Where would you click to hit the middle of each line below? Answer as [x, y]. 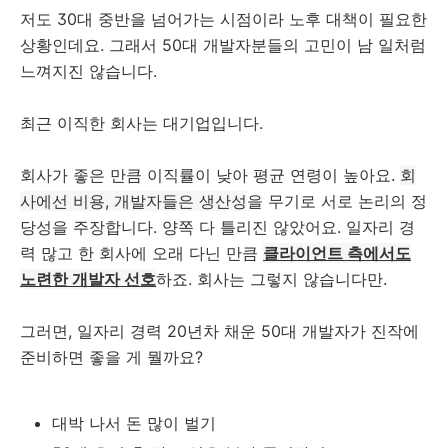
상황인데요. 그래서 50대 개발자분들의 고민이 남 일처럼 [223, 45]
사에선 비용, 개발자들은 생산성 [133, 201]
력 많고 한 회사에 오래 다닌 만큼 [141, 253]
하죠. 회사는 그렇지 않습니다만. [271, 279]
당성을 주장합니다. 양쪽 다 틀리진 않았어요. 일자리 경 [217, 227]
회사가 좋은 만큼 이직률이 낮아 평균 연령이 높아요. [210, 175]
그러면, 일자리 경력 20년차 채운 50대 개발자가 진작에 [219, 331]
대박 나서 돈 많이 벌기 [134, 423]
